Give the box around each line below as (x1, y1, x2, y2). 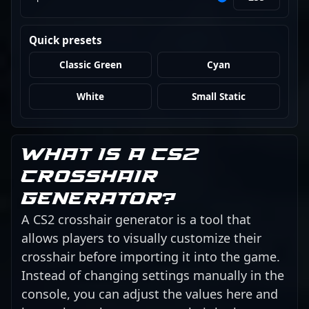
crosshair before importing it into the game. (21, 248, 280, 265)
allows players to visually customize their (21, 229, 261, 246)
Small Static (192, 90, 246, 103)
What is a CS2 (21, 142, 199, 167)
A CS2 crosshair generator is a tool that (21, 210, 251, 228)
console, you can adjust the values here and (21, 285, 278, 302)
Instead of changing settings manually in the (21, 266, 284, 283)
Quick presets (29, 32, 102, 47)
